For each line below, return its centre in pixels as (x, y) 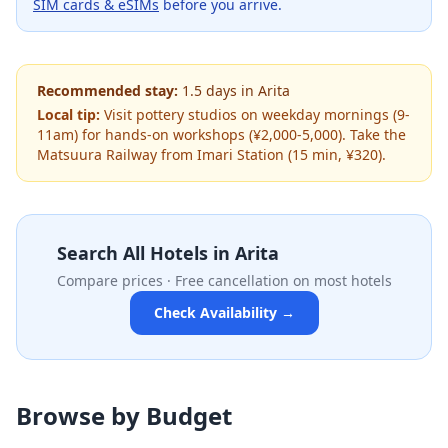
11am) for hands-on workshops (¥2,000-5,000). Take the (221, 134)
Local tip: (68, 114)
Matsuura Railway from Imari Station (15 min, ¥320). (211, 154)
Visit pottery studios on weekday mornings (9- (257, 114)
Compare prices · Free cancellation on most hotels (224, 280)
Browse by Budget (124, 415)
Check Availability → (224, 312)
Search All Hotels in (145, 253)
